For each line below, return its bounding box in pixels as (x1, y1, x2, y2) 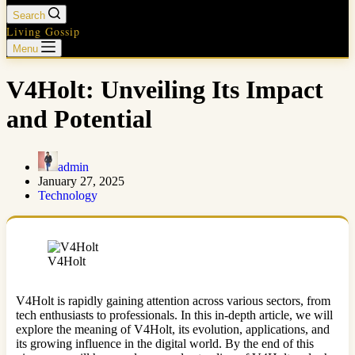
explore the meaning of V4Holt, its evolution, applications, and (16, 322, 330, 336)
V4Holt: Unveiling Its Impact (6, 75, 323, 105)
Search (13, 10, 45, 21)
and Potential (6, 105, 152, 134)
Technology (38, 188, 97, 202)
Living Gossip (6, 24, 80, 39)
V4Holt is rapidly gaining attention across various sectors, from (16, 293, 330, 307)
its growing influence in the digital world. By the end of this (16, 336, 314, 350)
